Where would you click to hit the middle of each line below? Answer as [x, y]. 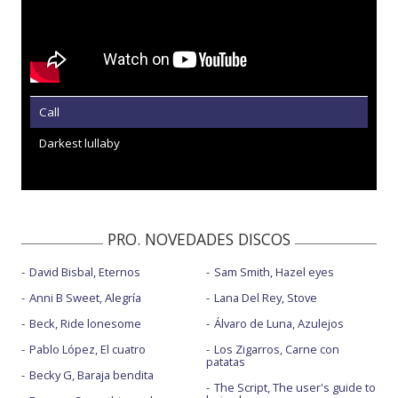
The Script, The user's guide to [295, 387]
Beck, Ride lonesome [85, 323]
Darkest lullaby [80, 143]
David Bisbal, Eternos [85, 272]
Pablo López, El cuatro [88, 349]
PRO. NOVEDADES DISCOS [199, 239]
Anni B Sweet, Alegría [85, 298]
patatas [225, 362]
